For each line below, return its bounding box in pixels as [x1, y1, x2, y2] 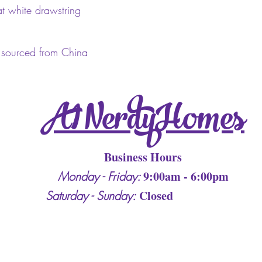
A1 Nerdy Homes [40, 105, 244, 137]
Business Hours [104, 149, 182, 166]
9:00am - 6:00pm [143, 168, 229, 185]
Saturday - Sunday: [46, 188, 136, 204]
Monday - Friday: [57, 168, 143, 184]
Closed [139, 187, 173, 204]
